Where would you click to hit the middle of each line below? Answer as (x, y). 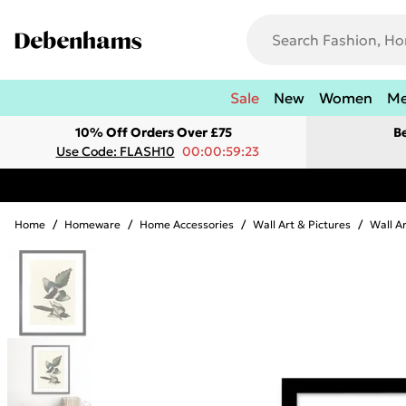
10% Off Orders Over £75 (153, 132)
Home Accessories (187, 224)
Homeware (92, 224)
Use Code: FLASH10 (115, 151)
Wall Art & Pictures (302, 224)
